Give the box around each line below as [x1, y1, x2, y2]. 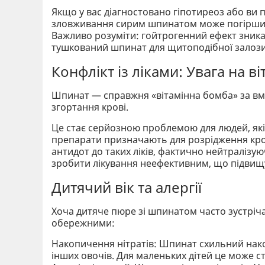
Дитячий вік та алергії [51, 177, 202, 197]
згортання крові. [51, 100, 128, 114]
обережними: [51, 216, 115, 230]
